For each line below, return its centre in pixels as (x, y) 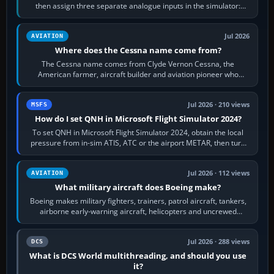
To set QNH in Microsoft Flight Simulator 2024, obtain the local (138, 132)
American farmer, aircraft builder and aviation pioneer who (138, 74)
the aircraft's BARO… (138, 153)
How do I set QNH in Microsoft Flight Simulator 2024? (138, 118)
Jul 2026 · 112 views (219, 173)
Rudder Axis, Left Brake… (138, 16)
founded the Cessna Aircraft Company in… (138, 84)
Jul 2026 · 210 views (219, 104)
